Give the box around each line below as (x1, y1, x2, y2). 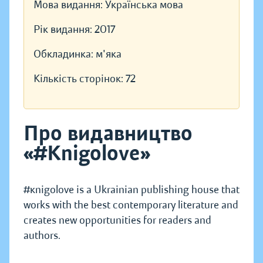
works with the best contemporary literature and (23, 198, 238, 212)
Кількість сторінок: (33, 72, 126, 86)
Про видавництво (23, 120, 193, 147)
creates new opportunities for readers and (23, 214, 211, 227)
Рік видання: (33, 23, 95, 36)
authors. (23, 229, 60, 242)
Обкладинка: (33, 48, 96, 61)
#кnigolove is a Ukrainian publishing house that (23, 183, 240, 197)
